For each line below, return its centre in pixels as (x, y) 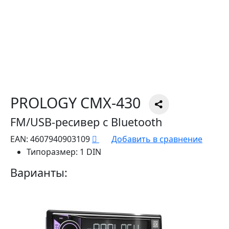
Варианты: (39, 173)
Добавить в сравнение (157, 139)
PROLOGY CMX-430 (75, 103)
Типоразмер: (52, 152)
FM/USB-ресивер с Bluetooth (86, 122)
